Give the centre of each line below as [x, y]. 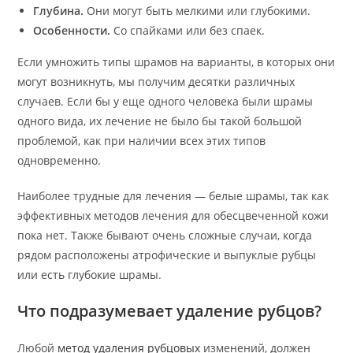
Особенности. [72, 30]
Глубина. [59, 10]
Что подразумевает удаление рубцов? [170, 310]
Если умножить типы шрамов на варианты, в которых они [176, 61]
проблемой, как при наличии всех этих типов [142, 140]
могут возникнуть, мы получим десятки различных [156, 81]
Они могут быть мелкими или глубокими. [197, 10]
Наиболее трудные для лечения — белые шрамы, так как [173, 195]
